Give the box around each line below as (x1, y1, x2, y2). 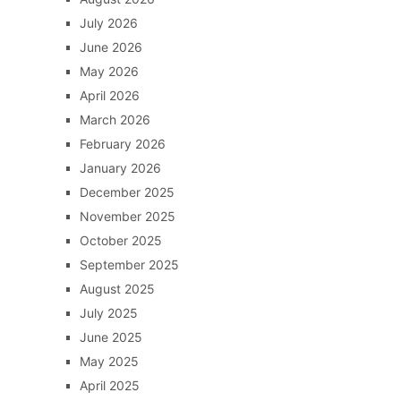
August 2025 (79, 281, 155, 297)
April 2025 (79, 378, 140, 394)
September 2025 (79, 257, 179, 273)
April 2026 (79, 88, 140, 104)
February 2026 (79, 136, 166, 152)
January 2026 (79, 160, 161, 176)
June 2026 (79, 39, 142, 55)
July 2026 (79, 15, 138, 31)
